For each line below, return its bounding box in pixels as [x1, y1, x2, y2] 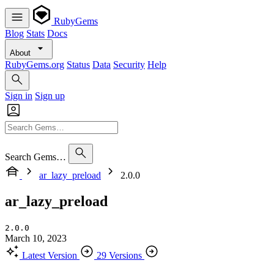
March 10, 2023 [5, 232, 67, 243]
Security [113, 59, 145, 70]
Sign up [35, 91, 65, 101]
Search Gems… [5, 152, 66, 162]
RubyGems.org [5, 59, 64, 70]
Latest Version [22, 250, 77, 261]
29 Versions [97, 250, 142, 261]
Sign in [5, 91, 32, 101]
